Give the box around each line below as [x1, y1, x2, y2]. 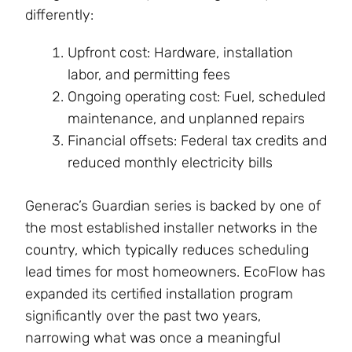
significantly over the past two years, [25, 307, 261, 325]
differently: [25, 6, 93, 24]
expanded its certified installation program [25, 285, 293, 303]
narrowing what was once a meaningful [25, 329, 280, 347]
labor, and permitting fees [68, 66, 230, 84]
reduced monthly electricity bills [68, 154, 273, 172]
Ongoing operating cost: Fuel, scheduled [68, 88, 325, 106]
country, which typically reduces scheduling [25, 241, 309, 259]
